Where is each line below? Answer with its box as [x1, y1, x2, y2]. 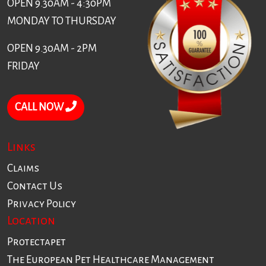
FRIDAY [7, 61, 40, 72]
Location [7, 214, 55, 227]
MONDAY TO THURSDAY [7, 15, 116, 27]
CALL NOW [15, 102, 65, 113]
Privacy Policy [7, 198, 76, 210]
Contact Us [7, 180, 62, 192]
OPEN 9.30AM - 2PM [7, 43, 97, 55]
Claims [7, 163, 39, 175]
